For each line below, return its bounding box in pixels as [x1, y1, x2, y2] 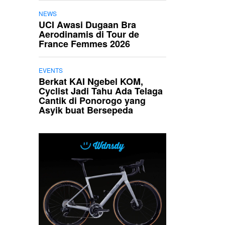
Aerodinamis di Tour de [39, 28, 139, 41]
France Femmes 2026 [39, 37, 130, 50]
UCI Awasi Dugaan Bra [39, 18, 136, 31]
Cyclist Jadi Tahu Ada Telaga [39, 84, 163, 97]
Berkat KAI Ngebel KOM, [39, 75, 143, 88]
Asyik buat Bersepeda [39, 103, 133, 117]
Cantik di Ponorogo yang [39, 94, 146, 107]
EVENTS [39, 66, 63, 74]
